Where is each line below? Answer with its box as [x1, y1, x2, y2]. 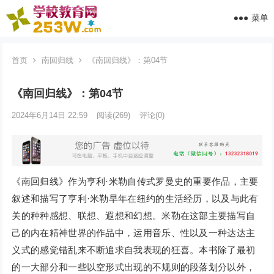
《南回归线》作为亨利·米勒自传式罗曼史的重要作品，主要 [12, 176, 259, 187]
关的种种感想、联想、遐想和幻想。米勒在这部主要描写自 [12, 210, 256, 221]
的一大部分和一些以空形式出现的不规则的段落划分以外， [12, 262, 256, 273]
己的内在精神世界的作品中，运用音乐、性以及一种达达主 [12, 228, 256, 239]
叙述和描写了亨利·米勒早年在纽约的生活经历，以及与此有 [12, 193, 259, 204]
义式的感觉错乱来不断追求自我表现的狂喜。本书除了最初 [12, 245, 256, 256]
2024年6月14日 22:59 [12, 111, 88, 120]
